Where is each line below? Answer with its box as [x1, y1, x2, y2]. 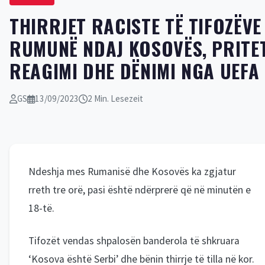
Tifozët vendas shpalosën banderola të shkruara [28, 234, 240, 247]
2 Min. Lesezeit [88, 93, 143, 104]
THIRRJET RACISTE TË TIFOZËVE [9, 12, 261, 40]
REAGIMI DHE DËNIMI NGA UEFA [9, 57, 260, 85]
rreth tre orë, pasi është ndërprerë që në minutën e [28, 183, 251, 196]
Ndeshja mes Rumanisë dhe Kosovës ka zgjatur [28, 165, 236, 178]
